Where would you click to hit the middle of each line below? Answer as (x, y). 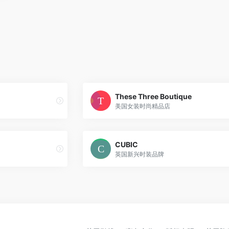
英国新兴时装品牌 (139, 154)
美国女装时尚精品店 (142, 106)
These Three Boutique (153, 96)
